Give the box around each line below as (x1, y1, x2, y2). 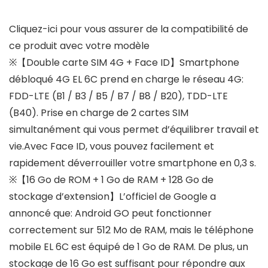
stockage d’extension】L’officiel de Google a (9, 190, 216, 204)
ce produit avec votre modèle (9, 39, 150, 53)
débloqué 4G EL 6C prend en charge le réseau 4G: (9, 72, 243, 87)
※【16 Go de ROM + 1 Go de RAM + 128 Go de (9, 173, 214, 187)
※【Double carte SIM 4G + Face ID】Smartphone (9, 56, 239, 70)
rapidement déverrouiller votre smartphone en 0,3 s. (9, 156, 256, 170)
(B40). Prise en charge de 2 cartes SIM (9, 106, 188, 120)
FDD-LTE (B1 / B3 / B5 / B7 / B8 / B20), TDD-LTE (9, 89, 228, 103)
